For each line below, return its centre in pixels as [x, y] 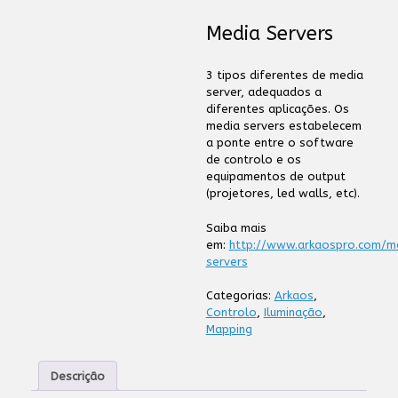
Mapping [229, 329]
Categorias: [240, 295]
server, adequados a [263, 92]
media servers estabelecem [283, 126]
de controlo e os [253, 159]
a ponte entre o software [279, 143]
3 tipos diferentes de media [284, 75]
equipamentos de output [275, 176]
